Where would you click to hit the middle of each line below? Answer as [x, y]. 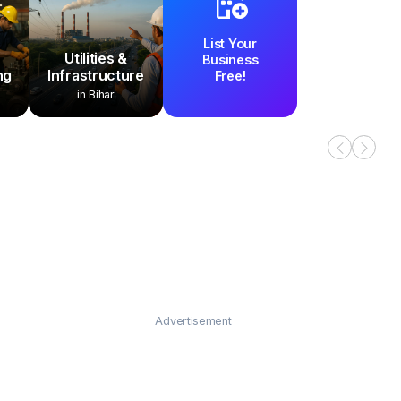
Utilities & [96, 58]
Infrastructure [96, 75]
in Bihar [96, 94]
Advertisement [193, 321]
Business [230, 60]
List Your [230, 43]
